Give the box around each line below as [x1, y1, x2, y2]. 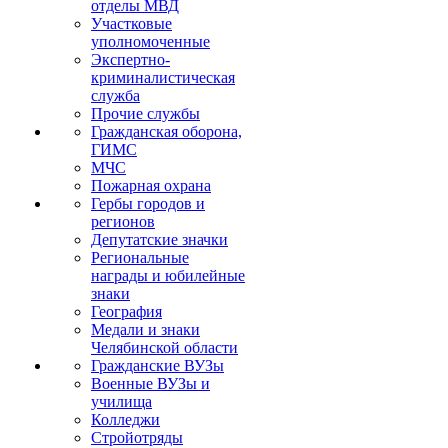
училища [91, 393, 152, 410]
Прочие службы [91, 105, 200, 122]
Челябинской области [91, 339, 238, 356]
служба [91, 87, 140, 104]
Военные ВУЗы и [91, 375, 210, 392]
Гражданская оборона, [91, 123, 242, 140]
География [91, 303, 162, 320]
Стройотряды [91, 429, 183, 446]
